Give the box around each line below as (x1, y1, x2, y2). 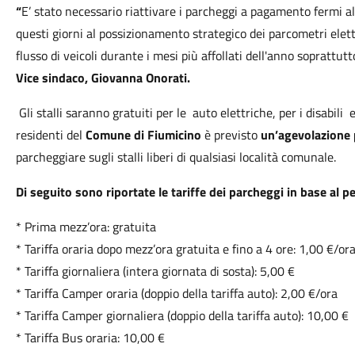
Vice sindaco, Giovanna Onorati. (15, 68, 190, 87)
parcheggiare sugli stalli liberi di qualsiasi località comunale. (15, 147, 336, 166)
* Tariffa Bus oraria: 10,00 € (15, 328, 165, 347)
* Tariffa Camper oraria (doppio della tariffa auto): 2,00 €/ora (15, 284, 338, 303)
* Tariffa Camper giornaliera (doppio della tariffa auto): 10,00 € (15, 306, 349, 325)
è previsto (200, 125, 261, 144)
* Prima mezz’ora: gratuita (15, 217, 156, 236)
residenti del (15, 125, 86, 144)
